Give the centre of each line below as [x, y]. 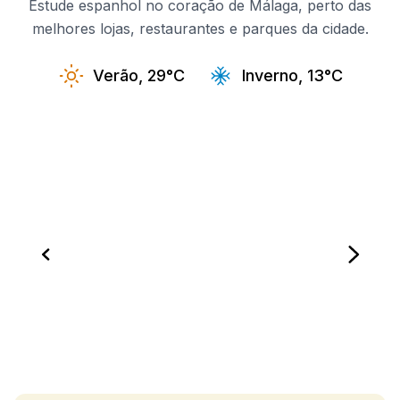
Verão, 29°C [139, 75]
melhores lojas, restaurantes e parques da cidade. [200, 29]
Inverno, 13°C [292, 75]
